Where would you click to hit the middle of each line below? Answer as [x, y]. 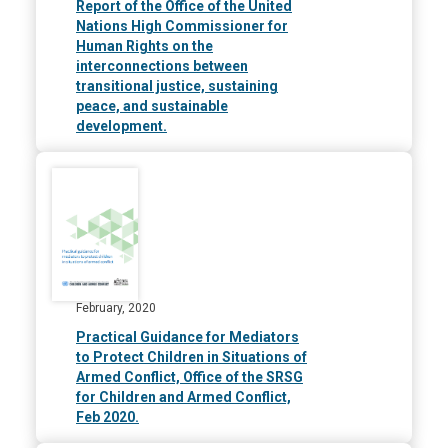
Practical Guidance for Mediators [187, 337]
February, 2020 [116, 308]
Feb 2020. [107, 417]
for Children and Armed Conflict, [183, 397]
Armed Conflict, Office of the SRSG [189, 377]
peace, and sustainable [152, 106]
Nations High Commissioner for [182, 26]
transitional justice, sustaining [177, 86]
